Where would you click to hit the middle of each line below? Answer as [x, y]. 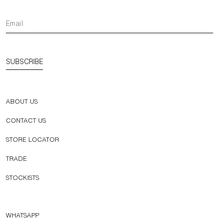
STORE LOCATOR [33, 140]
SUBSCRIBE [24, 62]
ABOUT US [22, 102]
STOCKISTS [22, 178]
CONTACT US [26, 121]
